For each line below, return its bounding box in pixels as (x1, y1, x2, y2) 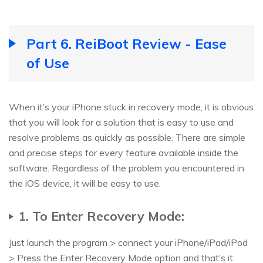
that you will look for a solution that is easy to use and (9, 116, 234, 129)
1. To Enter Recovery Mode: (18, 208, 184, 224)
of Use (26, 54, 69, 72)
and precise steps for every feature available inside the (9, 147, 238, 159)
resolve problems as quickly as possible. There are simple (9, 131, 245, 144)
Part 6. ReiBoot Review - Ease (26, 35, 227, 53)
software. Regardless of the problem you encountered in (9, 162, 244, 174)
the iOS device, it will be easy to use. (9, 177, 161, 190)
